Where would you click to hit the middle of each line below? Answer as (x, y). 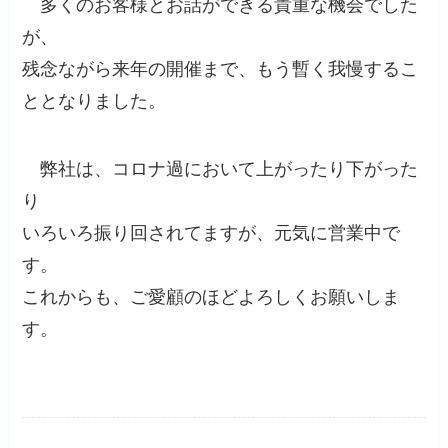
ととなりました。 (94, 101)
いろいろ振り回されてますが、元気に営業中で (211, 233)
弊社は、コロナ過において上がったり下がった (220, 169)
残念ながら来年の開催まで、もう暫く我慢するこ (220, 69)
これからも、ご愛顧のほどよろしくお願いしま (211, 297)
